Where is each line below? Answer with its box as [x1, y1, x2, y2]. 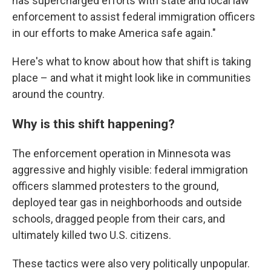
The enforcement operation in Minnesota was [12, 147, 231, 160]
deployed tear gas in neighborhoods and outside [12, 196, 242, 209]
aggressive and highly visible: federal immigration [12, 163, 248, 176]
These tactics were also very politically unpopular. [12, 257, 250, 270]
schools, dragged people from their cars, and [12, 212, 225, 225]
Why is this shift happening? [12, 116, 178, 131]
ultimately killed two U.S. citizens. [12, 229, 171, 241]
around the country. [12, 88, 105, 100]
